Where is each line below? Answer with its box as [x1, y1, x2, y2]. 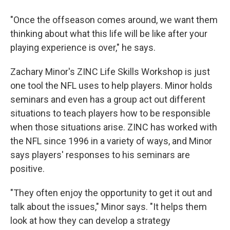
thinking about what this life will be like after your [10, 28, 207, 39]
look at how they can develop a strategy [10, 215, 170, 226]
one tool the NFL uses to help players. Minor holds [10, 80, 213, 91]
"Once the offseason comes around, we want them [10, 14, 218, 25]
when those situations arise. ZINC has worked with [10, 122, 217, 132]
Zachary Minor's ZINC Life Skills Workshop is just [10, 66, 210, 77]
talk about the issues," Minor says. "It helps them [10, 201, 207, 212]
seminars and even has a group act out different [10, 94, 205, 105]
